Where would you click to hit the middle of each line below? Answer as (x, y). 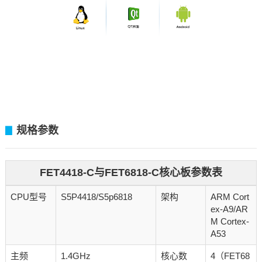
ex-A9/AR (229, 209)
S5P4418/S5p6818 (96, 197)
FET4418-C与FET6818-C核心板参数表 (131, 173)
